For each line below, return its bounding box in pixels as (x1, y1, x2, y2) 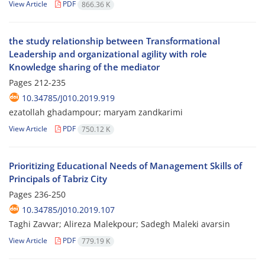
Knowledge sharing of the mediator (9, 61, 160, 73)
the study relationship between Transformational (9, 35, 220, 47)
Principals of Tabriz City (9, 173, 107, 185)
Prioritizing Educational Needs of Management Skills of (9, 160, 242, 172)
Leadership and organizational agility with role (9, 48, 207, 60)
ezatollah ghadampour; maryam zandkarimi (9, 106, 183, 118)
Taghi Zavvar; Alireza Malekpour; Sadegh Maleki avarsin (9, 218, 230, 230)
